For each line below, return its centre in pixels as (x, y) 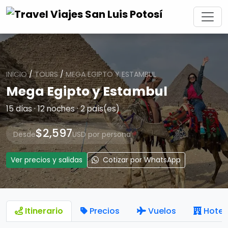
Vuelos (162, 211)
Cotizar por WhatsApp (141, 160)
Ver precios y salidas (47, 160)
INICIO (17, 74)
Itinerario (44, 211)
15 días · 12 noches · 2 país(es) (63, 109)
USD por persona (102, 134)
